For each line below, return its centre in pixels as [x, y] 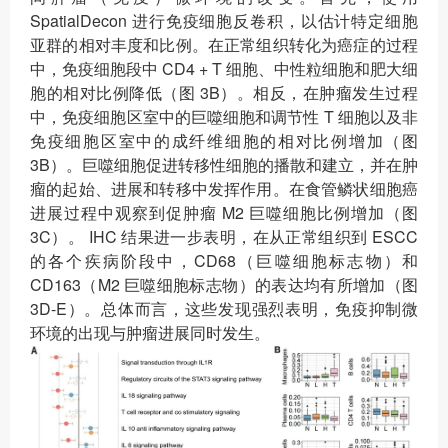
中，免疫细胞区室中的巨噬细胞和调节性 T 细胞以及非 [224, 116]
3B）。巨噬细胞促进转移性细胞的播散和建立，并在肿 [224, 164]
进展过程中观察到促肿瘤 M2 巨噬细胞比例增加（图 [224, 212]
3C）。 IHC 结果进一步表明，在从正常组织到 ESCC [224, 236]
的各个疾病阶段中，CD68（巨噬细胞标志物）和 [224, 260]
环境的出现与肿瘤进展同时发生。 [150, 332]
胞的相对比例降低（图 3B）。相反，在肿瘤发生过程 [224, 92]
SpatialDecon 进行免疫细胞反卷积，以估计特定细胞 [224, 20]
